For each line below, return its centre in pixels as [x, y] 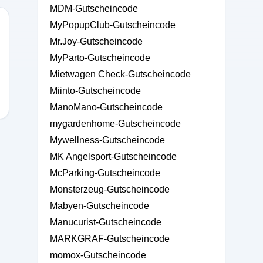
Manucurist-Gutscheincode [106, 222]
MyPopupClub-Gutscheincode [113, 25]
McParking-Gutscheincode [105, 173]
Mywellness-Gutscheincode [107, 140]
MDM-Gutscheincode [94, 9]
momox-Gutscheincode [98, 255]
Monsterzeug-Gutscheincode [110, 189]
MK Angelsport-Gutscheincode [113, 156]
